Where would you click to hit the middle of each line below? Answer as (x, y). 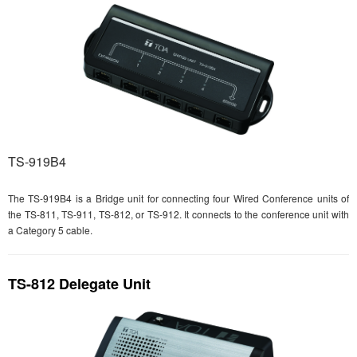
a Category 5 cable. (50, 229)
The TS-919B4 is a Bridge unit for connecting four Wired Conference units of (178, 198)
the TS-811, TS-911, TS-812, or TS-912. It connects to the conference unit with (178, 214)
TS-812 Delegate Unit (79, 283)
